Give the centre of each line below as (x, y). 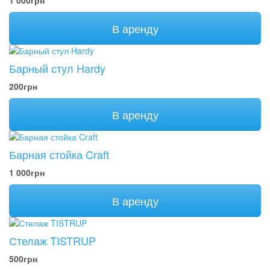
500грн (23, 259)
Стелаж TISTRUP (52, 240)
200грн (23, 86)
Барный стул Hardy (57, 68)
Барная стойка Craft (59, 154)
